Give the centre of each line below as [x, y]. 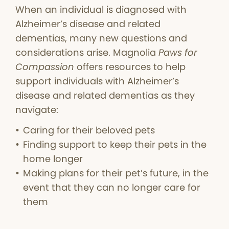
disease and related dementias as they [105, 96]
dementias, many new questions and [101, 38]
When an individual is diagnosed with [101, 10]
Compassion [45, 67]
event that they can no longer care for [112, 188]
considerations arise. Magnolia [87, 53]
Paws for [178, 53]
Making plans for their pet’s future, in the [116, 173]
